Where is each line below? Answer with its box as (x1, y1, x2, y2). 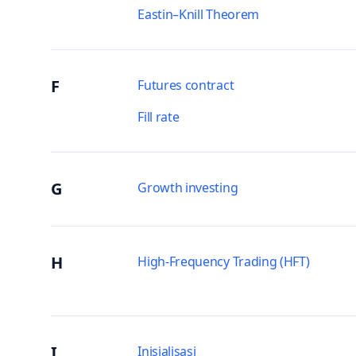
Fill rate (137, 108, 180, 126)
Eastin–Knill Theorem (137, 6, 259, 23)
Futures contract (137, 76, 234, 94)
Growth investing (137, 179, 238, 196)
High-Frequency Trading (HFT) (137, 253, 310, 270)
